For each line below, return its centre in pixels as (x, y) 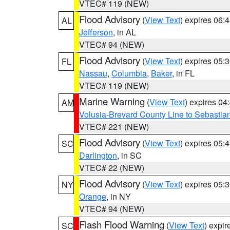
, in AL (124, 32)
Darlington (98, 155)
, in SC (129, 155)
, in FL (183, 73)
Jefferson (96, 32)
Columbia (129, 73)
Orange (93, 196)
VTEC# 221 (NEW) (114, 127)
